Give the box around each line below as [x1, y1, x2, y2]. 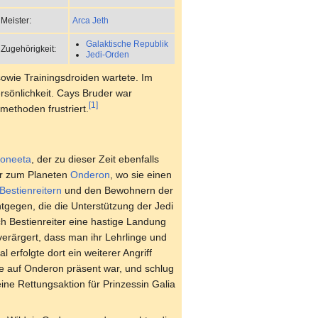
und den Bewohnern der [62, 184, 173, 196]
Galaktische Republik [85, 39, 168, 49]
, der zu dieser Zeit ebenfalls [31, 153, 159, 165]
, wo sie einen [110, 168, 172, 180]
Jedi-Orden [85, 50, 129, 60]
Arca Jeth [72, 15, 109, 25]
